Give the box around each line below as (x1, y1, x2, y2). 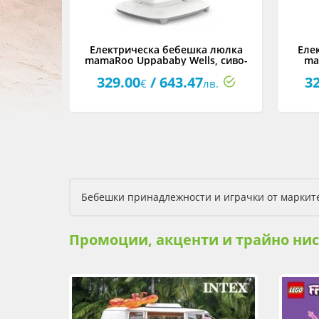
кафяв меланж (129, 64, 203, 78)
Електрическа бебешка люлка (89, 43, 243, 56)
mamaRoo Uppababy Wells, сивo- (84, 53, 248, 67)
